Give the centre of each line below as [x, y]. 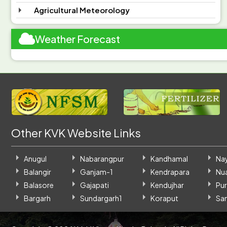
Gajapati [94, 185]
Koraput [164, 198]
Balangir [37, 172]
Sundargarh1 [101, 198]
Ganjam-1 [96, 172]
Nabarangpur [102, 159]
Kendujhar [167, 185]
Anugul [35, 159]
